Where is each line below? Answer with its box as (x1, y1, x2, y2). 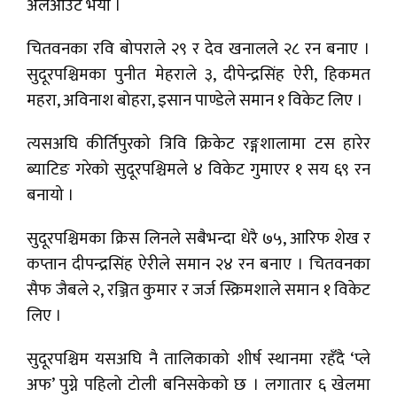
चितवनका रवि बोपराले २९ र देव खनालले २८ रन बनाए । (27, 35, 370, 63)
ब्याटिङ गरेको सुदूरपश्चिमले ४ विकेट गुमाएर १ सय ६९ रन (27, 155, 370, 183)
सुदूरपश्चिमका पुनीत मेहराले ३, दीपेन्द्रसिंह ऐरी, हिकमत (27, 60, 370, 89)
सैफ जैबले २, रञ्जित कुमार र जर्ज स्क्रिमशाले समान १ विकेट (27, 276, 370, 304)
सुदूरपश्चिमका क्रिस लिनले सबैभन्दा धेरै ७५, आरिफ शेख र (27, 224, 370, 253)
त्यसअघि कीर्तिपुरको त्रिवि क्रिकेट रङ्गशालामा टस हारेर (27, 129, 370, 158)
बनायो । (27, 181, 78, 209)
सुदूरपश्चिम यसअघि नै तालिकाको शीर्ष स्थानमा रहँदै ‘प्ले (27, 345, 370, 373)
